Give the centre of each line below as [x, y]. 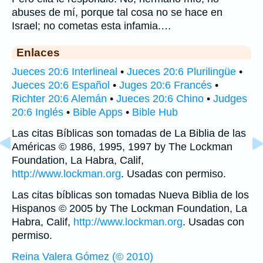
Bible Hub [155, 112]
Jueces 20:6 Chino [160, 98]
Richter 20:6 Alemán [59, 98]
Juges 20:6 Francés [166, 85]
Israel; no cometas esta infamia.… [92, 26]
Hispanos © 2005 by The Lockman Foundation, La [129, 208]
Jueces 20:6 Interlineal [65, 71]
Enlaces [38, 52]
